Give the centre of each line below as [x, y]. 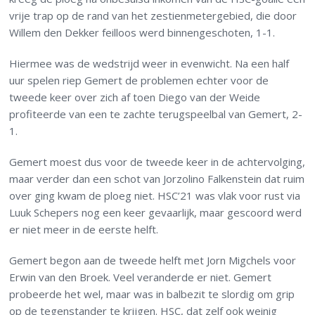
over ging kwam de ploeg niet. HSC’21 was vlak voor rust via [155, 196]
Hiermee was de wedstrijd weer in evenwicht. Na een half [149, 64]
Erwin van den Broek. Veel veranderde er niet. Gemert [141, 277]
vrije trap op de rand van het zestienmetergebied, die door [153, 16]
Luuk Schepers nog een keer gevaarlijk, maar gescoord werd [156, 213]
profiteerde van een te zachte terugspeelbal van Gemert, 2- [156, 114]
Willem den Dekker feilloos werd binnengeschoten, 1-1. [142, 33]
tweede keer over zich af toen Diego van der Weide [135, 97]
